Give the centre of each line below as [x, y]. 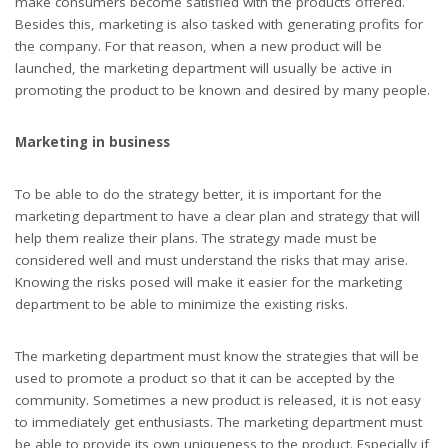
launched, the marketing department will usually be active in [203, 68]
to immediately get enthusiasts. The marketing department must [218, 422]
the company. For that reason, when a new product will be [198, 46]
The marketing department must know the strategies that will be [217, 356]
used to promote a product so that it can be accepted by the [205, 378]
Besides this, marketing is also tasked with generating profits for [219, 24]
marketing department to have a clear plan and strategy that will [217, 216]
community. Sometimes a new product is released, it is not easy [218, 400]
